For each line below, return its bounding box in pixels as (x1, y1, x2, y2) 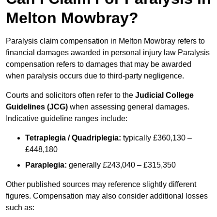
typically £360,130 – (121, 134, 192, 142)
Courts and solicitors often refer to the (6, 91, 135, 100)
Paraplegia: (25, 161, 67, 170)
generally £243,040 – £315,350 (67, 161, 176, 170)
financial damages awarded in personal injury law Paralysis (6, 48, 210, 57)
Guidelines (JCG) (6, 103, 68, 111)
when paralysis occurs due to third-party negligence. (6, 72, 184, 80)
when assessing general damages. (68, 103, 189, 111)
